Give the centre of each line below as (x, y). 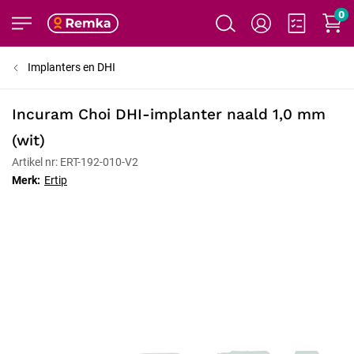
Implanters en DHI (72, 67)
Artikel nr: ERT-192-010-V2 (75, 162)
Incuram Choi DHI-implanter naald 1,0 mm (169, 114)
